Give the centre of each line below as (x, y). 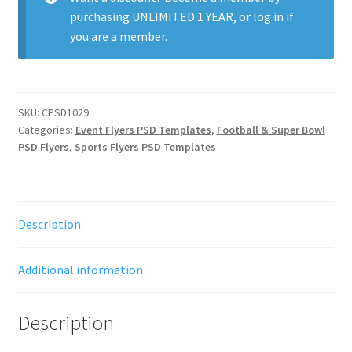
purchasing (101, 17)
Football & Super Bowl (271, 130)
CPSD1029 (65, 113)
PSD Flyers (43, 147)
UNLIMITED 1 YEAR (182, 17)
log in (268, 17)
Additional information (80, 270)
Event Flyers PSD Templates (143, 130)
